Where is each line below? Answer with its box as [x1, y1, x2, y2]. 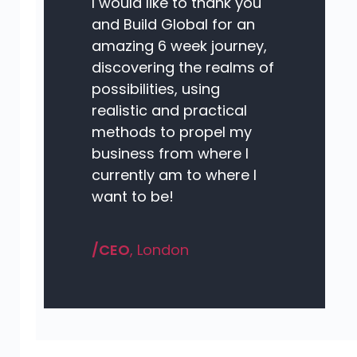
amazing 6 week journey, [91, 36, 267, 57]
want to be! [91, 186, 174, 207]
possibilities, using [91, 79, 220, 100]
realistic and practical [91, 100, 247, 121]
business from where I [91, 143, 249, 164]
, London [129, 240, 189, 261]
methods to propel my [91, 122, 252, 143]
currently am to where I [91, 165, 257, 186]
